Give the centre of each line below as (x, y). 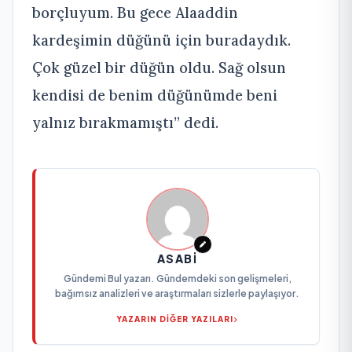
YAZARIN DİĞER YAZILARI (175, 319)
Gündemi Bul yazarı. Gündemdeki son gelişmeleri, (177, 278)
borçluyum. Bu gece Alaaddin (135, 12)
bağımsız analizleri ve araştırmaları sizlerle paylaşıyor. (177, 293)
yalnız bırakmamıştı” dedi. (125, 122)
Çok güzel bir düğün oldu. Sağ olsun (159, 67)
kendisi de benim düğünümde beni (155, 95)
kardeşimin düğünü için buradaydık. (161, 40)
